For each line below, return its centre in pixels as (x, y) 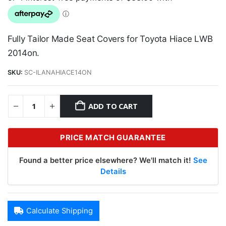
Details (113, 171)
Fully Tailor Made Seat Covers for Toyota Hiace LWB (110, 39)
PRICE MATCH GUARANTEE (113, 137)
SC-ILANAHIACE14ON (58, 73)
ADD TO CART (113, 106)
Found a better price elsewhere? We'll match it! (106, 160)
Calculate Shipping (60, 211)
